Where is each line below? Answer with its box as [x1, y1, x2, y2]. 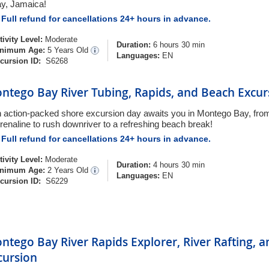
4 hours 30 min [151, 160, 205, 169]
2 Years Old [47, 166, 91, 175]
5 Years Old [47, 46, 91, 55]
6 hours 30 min [151, 40, 205, 49]
